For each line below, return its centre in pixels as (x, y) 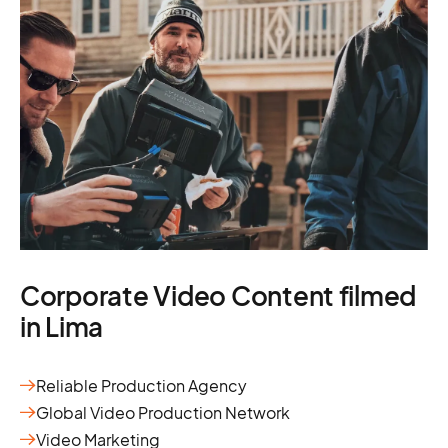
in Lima (62, 326)
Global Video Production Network (163, 412)
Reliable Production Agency (141, 385)
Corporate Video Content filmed (218, 295)
